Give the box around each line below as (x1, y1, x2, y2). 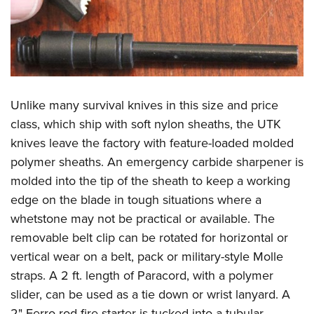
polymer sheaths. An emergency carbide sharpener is (11, 153, 303, 171)
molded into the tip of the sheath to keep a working (11, 172, 290, 190)
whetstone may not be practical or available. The (11, 210, 275, 228)
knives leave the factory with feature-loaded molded (11, 134, 294, 152)
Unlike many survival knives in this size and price (11, 96, 278, 114)
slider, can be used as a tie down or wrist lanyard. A (11, 285, 290, 303)
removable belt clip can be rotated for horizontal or (11, 228, 288, 247)
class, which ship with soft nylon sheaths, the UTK (11, 115, 281, 133)
